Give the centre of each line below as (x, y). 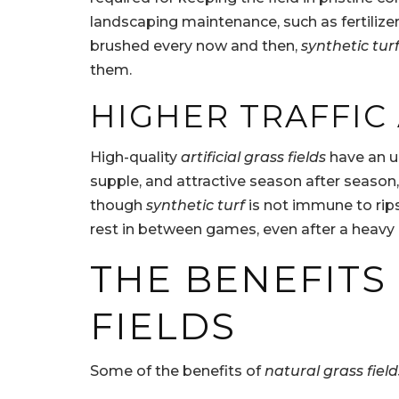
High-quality (135, 158)
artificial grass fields (253, 158)
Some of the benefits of (177, 371)
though (118, 206)
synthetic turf (195, 206)
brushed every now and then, (195, 46)
